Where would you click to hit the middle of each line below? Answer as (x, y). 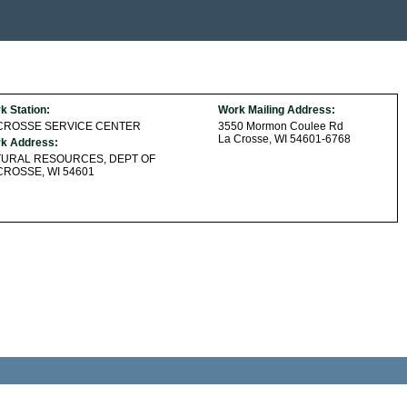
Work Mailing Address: (277, 110)
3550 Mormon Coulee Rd (281, 126)
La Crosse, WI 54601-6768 (284, 139)
